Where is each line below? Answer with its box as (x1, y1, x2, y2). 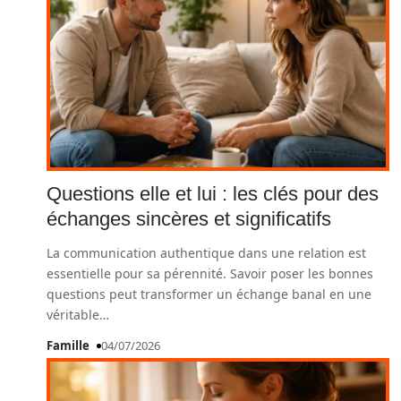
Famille (47, 337, 90, 354)
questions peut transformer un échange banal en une (47, 286, 371, 303)
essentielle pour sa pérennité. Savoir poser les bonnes (47, 265, 373, 282)
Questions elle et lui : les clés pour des (47, 183, 379, 205)
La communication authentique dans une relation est (47, 244, 366, 261)
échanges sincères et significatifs (47, 208, 331, 230)
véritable (47, 306, 99, 323)
